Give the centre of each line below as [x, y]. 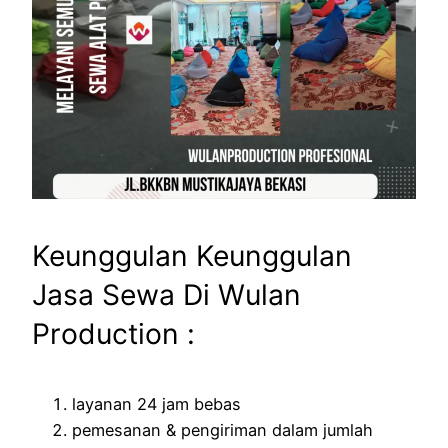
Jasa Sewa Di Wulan [166, 294]
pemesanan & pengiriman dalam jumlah [222, 430]
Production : [113, 333]
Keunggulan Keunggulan [192, 255]
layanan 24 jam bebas [156, 404]
